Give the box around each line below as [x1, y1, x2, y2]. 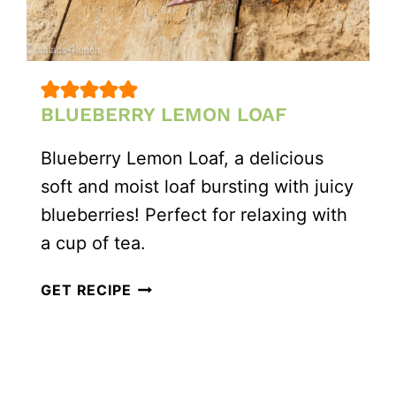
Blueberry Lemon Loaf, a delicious [41, 147, 324, 169]
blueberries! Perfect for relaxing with [41, 203, 348, 225]
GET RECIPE [41, 280, 132, 299]
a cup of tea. [41, 232, 147, 254]
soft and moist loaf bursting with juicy [41, 175, 354, 197]
